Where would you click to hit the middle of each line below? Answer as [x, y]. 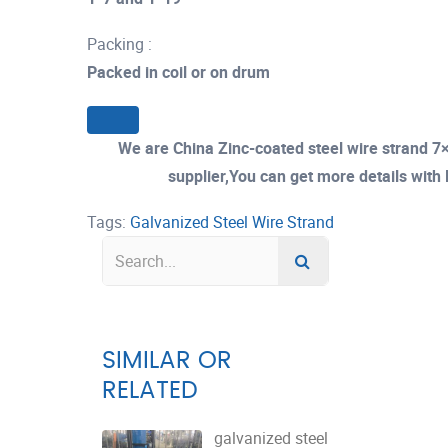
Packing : [119, 44]
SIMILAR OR [167, 360]
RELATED [150, 390]
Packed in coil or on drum [178, 72]
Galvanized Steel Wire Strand [232, 221]
